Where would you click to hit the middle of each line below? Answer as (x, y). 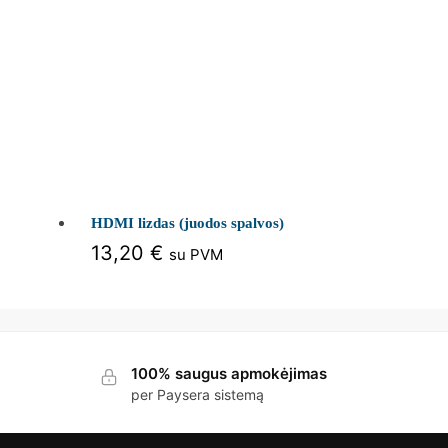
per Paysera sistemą (197, 395)
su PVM (195, 254)
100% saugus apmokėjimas (228, 374)
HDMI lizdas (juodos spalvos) (187, 222)
